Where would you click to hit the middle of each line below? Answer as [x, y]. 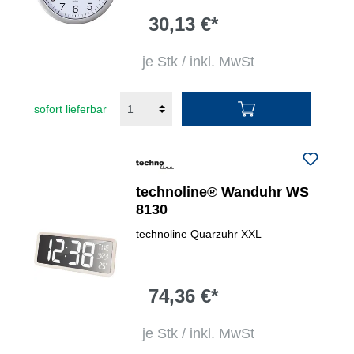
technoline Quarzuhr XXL [199, 234]
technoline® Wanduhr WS [223, 192]
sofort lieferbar [70, 109]
